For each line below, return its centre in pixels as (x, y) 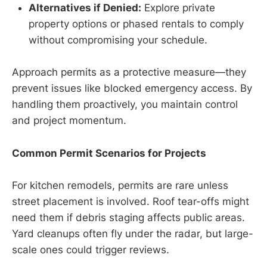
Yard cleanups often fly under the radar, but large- (133, 233)
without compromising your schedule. (118, 40)
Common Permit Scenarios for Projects (109, 153)
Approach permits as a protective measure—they (129, 72)
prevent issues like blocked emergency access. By (132, 89)
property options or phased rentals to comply (136, 24)
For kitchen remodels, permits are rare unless (120, 185)
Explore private (178, 8)
